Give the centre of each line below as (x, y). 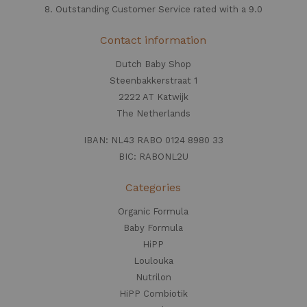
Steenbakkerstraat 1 (153, 80)
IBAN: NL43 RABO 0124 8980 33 (153, 140)
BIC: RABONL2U (153, 156)
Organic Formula (153, 211)
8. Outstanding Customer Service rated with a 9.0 (153, 9)
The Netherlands (153, 113)
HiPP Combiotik (153, 293)
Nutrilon (153, 277)
